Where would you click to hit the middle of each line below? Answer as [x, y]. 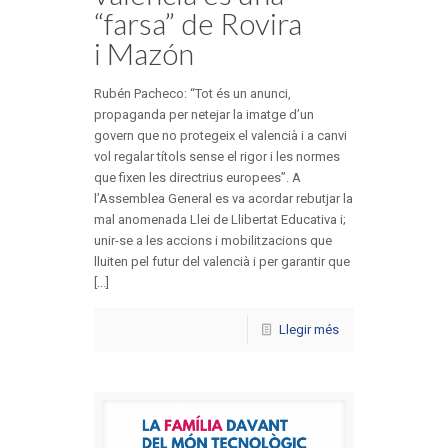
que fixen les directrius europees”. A [197, 178]
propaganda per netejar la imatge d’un [204, 115]
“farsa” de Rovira [198, 23]
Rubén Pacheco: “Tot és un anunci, [192, 94]
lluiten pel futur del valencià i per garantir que [222, 262]
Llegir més [309, 330]
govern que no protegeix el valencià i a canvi [220, 136]
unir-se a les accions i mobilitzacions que [213, 241]
